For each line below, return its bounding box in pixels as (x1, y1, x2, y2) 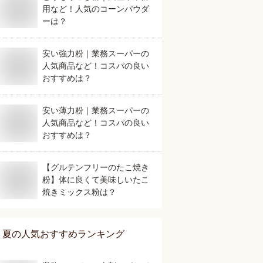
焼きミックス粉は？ (42, 187, 116, 197)
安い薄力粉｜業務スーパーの (42, 106, 149, 115)
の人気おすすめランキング (12, 229, 124, 239)
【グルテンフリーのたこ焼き (42, 163, 149, 172)
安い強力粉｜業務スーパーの (42, 49, 149, 58)
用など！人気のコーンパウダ (42, 4, 149, 14)
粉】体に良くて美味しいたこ (42, 175, 149, 184)
